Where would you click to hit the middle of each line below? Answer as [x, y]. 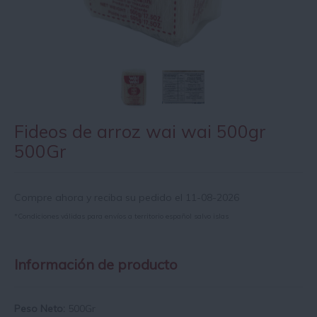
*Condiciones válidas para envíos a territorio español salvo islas [121, 217]
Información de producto [96, 265]
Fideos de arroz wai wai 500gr [140, 132]
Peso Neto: [41, 309]
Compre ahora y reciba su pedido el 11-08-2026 [127, 198]
